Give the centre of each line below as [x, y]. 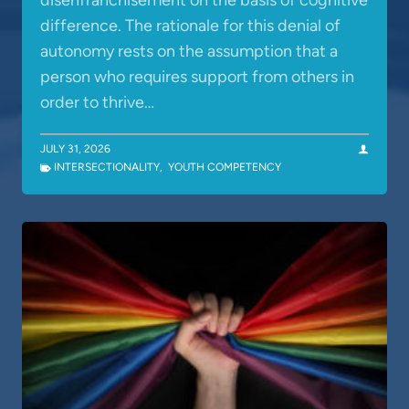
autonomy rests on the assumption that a [189, 52]
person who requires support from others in [197, 77]
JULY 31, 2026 [75, 149]
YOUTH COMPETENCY [225, 168]
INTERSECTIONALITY [107, 168]
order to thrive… [97, 103]
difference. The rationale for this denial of [190, 26]
